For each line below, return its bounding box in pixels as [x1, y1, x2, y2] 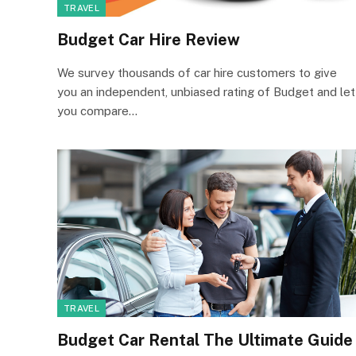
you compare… [57, 103, 137, 118]
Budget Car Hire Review [57, 29, 240, 49]
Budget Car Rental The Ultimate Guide [57, 331, 353, 350]
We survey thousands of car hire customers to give [57, 65, 337, 79]
